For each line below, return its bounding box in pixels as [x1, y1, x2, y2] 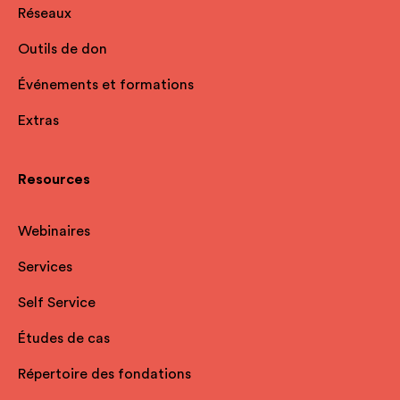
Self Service [18, 296, 96, 310]
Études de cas [18, 331, 110, 346]
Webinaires [18, 224, 90, 238]
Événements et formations [18, 78, 194, 92]
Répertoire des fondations [18, 367, 191, 381]
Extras [18, 113, 59, 128]
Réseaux [18, 6, 71, 21]
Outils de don [18, 42, 107, 56]
